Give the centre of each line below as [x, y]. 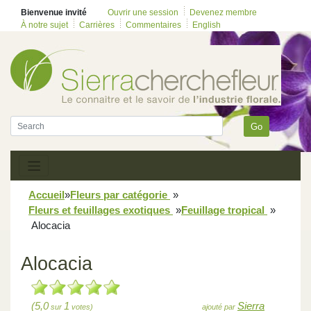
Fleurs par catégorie [120, 194]
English [207, 25]
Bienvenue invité [54, 12]
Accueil [47, 194]
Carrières [97, 25]
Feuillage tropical [224, 210]
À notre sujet [44, 25]
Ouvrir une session [143, 12]
